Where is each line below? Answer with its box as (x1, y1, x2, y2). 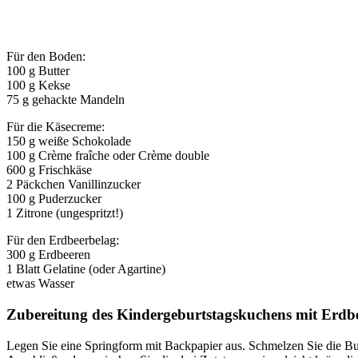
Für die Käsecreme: (6, 120, 105, 134)
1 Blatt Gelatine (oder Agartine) (6, 262, 165, 276)
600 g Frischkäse (6, 163, 92, 177)
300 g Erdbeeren (6, 248, 90, 262)
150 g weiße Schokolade (6, 134, 131, 149)
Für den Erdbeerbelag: (6, 233, 119, 248)
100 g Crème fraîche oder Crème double (6, 149, 209, 163)
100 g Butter (6, 64, 70, 78)
